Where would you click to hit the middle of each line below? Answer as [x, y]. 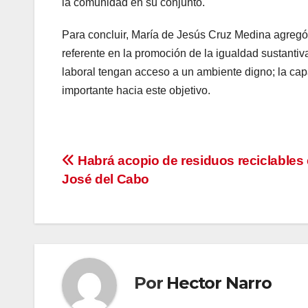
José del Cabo [106, 179]
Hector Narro [219, 283]
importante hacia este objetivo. [136, 91]
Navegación [123, 166]
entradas [107, 222]
